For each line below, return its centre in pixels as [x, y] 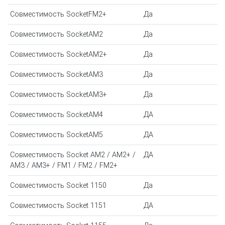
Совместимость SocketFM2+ [58, 14]
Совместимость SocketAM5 [56, 135]
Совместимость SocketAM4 [56, 115]
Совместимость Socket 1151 [58, 205]
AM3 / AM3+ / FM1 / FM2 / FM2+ [64, 165]
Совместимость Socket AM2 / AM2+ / [73, 155]
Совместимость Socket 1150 [58, 185]
